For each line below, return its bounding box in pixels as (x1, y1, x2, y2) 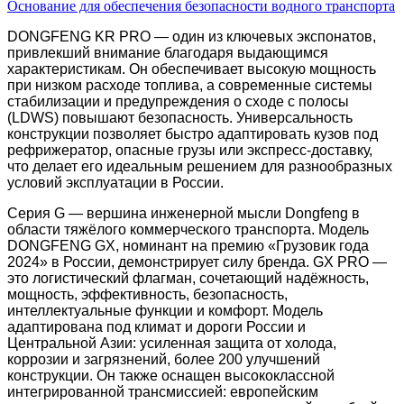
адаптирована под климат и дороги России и (7, 319, 306, 335)
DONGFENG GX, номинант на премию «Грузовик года (7, 238, 369, 254)
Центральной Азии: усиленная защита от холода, (7, 335, 336, 352)
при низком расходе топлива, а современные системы (7, 78, 372, 94)
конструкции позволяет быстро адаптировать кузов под (7, 126, 378, 142)
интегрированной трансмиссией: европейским (7, 384, 318, 400)
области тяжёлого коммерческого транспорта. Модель (7, 222, 369, 238)
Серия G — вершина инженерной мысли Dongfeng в (7, 206, 360, 222)
